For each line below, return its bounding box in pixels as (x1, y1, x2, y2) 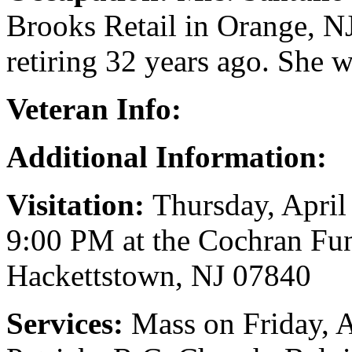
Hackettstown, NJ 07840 (6, 258, 311, 292)
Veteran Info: (6, 92, 181, 126)
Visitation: (6, 188, 152, 222)
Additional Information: (6, 140, 335, 174)
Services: (6, 306, 131, 340)
